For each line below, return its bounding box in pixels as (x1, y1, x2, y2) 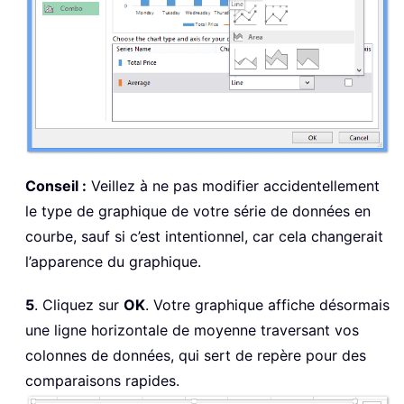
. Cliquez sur (34, 295, 124, 314)
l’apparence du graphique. (25, 252, 201, 271)
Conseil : (25, 176, 87, 195)
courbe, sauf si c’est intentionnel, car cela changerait (25, 226, 383, 245)
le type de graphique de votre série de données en (25, 201, 371, 220)
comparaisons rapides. (25, 371, 179, 390)
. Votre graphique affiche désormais (145, 295, 390, 314)
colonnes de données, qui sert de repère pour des (25, 345, 366, 364)
